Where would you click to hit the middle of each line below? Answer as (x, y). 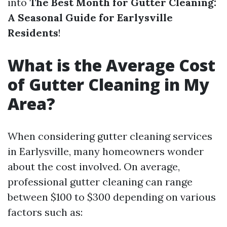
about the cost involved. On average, (94, 166)
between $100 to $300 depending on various (112, 197)
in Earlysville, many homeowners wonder (106, 151)
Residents (33, 33)
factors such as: (45, 212)
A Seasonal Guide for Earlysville (90, 17)
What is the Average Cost (111, 65)
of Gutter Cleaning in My (108, 84)
